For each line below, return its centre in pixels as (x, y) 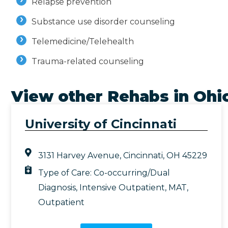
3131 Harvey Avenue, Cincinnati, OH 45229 (123, 156)
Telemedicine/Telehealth (83, 42)
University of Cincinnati (101, 124)
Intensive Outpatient (122, 188)
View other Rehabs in (102, 97)
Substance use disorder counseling (103, 22)
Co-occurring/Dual (132, 173)
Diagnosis (57, 188)
